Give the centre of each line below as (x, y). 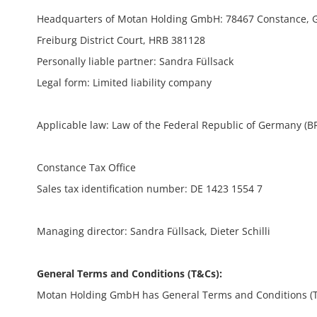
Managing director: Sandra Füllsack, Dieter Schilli (154, 231)
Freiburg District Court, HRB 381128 (121, 40)
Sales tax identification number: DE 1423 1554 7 (150, 189)
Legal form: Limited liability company (124, 82)
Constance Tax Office (86, 167)
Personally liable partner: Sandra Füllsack (135, 61)
